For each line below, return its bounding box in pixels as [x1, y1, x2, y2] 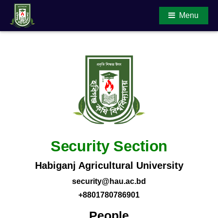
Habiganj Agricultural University [35, 160, 183, 171]
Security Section [50, 137, 168, 155]
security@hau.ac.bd [72, 177, 146, 186]
